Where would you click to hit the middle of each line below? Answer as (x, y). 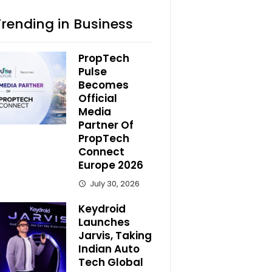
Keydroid (102, 209)
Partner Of (106, 125)
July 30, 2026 (114, 184)
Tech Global (110, 262)
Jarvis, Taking (115, 236)
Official (97, 98)
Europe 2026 (110, 165)
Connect (101, 152)
